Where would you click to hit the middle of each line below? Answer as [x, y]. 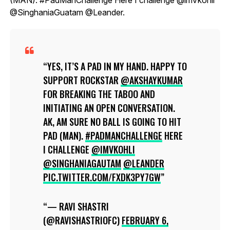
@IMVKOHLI [113, 149]
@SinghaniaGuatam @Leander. [67, 12]
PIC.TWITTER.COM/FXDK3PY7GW [102, 177]
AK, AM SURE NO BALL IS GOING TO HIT [112, 121]
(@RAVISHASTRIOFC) [82, 220]
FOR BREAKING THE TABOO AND [99, 94]
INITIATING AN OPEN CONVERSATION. [109, 108]
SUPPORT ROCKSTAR [82, 80]
